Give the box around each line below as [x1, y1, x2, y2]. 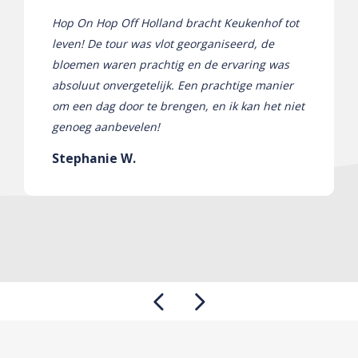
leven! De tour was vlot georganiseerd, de [52, 35, 274, 51]
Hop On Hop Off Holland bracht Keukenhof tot [52, 14, 299, 30]
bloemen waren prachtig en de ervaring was [52, 56, 289, 72]
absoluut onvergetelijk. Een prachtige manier [52, 77, 293, 93]
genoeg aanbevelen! [52, 118, 160, 134]
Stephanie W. [52, 149, 136, 167]
